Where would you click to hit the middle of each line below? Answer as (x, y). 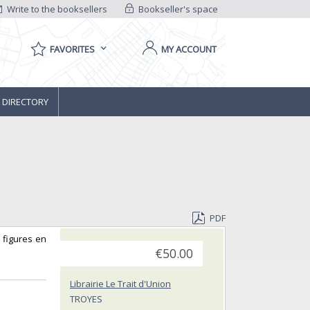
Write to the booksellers (56, 9)
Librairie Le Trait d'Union (120, 284)
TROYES (86, 299)
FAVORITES (72, 49)
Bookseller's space (177, 9)
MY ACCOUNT (189, 49)
